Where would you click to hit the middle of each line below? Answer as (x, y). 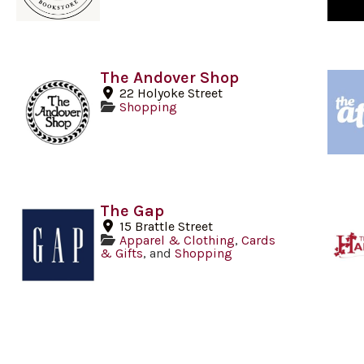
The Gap (132, 210)
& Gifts (122, 253)
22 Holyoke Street (171, 93)
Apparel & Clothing (178, 240)
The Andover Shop (170, 78)
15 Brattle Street (167, 226)
